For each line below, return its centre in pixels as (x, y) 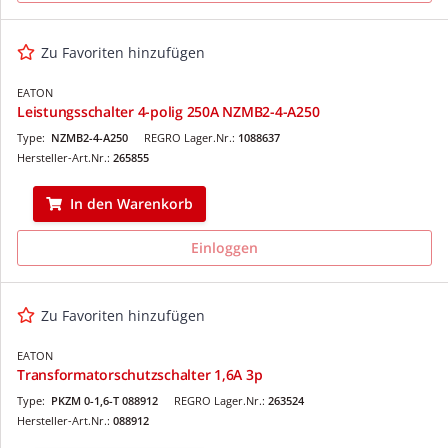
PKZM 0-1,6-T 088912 (104, 400)
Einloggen (224, 247)
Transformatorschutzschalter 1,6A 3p (140, 374)
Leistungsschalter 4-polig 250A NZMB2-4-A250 (168, 111)
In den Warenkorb (131, 203)
